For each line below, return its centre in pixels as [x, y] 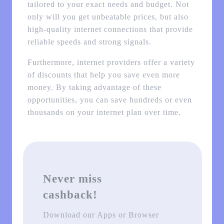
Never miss [72, 178]
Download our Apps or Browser [101, 214]
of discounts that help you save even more [103, 75]
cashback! [70, 194]
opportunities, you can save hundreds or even [109, 100]
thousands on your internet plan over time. [104, 112]
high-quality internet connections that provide [110, 29]
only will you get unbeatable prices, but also [108, 17]
